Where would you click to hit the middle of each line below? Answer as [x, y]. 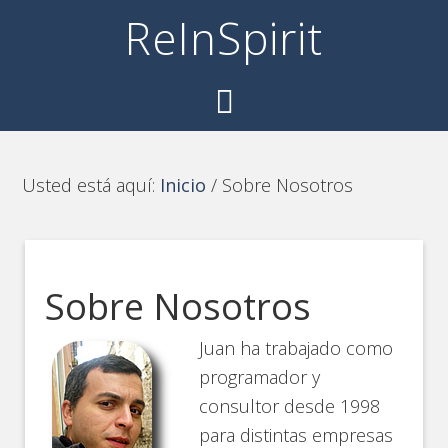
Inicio [183, 185]
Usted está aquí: [91, 185]
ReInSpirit [224, 38]
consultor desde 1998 [290, 406]
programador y [260, 377]
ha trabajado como [317, 348]
